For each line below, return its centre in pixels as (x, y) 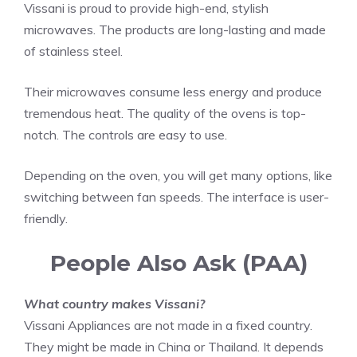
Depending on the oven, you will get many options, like (178, 175)
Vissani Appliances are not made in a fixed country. (168, 325)
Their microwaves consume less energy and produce (173, 91)
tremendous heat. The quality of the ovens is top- (165, 113)
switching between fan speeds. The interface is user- (177, 196)
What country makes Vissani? (114, 303)
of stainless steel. (73, 51)
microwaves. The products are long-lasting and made (175, 29)
